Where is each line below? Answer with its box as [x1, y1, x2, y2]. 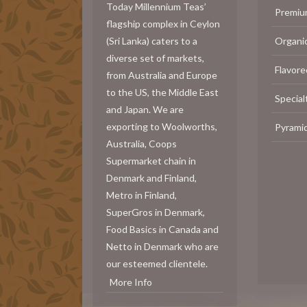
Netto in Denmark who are [106, 240, 219, 252]
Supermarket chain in [106, 154, 196, 167]
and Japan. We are [106, 103, 184, 115]
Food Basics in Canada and [106, 223, 219, 235]
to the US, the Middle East [106, 86, 219, 98]
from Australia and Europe [106, 69, 217, 81]
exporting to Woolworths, [106, 120, 217, 132]
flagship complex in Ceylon [106, 17, 220, 29]
